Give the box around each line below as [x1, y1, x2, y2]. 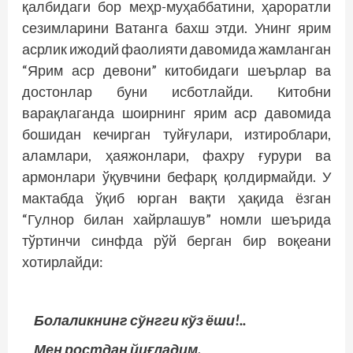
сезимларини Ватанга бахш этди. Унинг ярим [22, 18, 331, 36]
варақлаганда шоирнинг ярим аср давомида [22, 103, 331, 121]
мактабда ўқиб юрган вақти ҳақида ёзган [22, 188, 331, 206]
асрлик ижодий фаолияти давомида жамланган [22, 39, 331, 58]
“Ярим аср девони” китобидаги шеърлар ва [22, 61, 331, 79]
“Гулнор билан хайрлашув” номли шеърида [22, 210, 331, 228]
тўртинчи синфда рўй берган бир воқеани [22, 231, 331, 249]
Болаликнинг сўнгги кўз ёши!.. [34, 310, 246, 329]
